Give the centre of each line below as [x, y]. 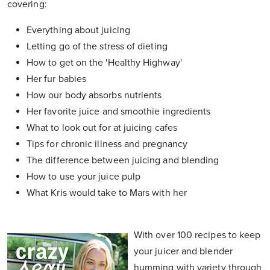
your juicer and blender [183, 252]
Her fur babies [57, 79]
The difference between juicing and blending [124, 161]
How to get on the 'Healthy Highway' [105, 63]
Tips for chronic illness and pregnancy [108, 144]
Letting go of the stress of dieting [98, 47]
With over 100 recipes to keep [197, 235]
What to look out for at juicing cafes [103, 128]
